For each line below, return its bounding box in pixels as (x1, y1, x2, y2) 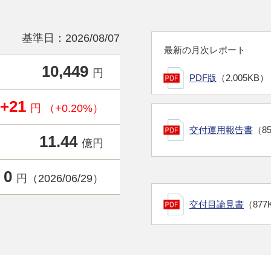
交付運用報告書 (189, 125, 253, 135)
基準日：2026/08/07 (22, 32, 120, 44)
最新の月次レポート (164, 45, 246, 55)
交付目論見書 (189, 199, 244, 209)
